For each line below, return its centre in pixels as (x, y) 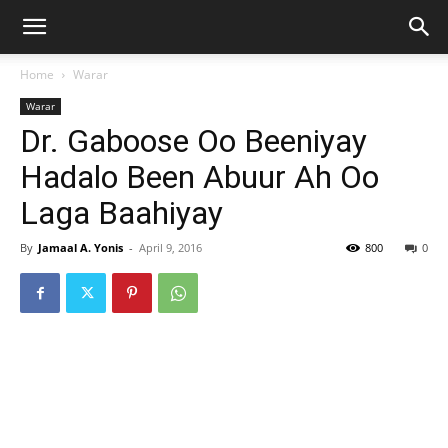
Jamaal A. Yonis (80, 247)
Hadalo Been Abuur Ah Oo (199, 177)
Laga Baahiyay (121, 213)
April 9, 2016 (170, 247)
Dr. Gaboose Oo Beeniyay (193, 141)
